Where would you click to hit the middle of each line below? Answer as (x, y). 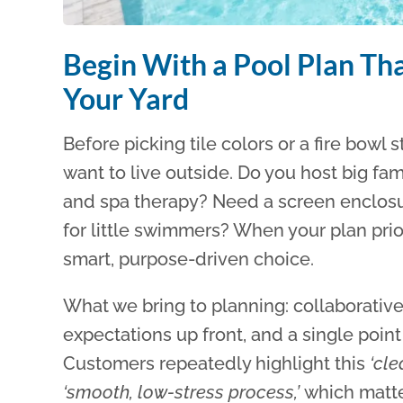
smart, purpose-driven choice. (189, 259)
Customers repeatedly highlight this (217, 363)
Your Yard (126, 98)
